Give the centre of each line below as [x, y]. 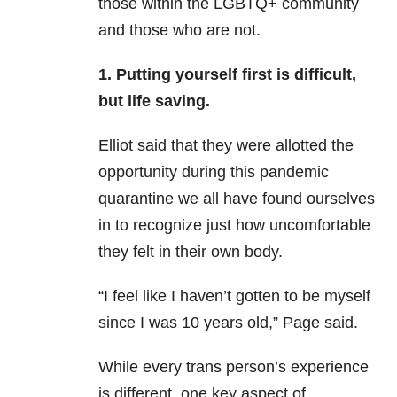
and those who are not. [179, 31]
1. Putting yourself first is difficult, [227, 75]
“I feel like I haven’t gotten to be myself [234, 296]
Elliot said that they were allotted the [226, 146]
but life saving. [154, 101]
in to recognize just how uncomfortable [234, 226]
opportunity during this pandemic [214, 172]
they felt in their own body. [191, 252]
